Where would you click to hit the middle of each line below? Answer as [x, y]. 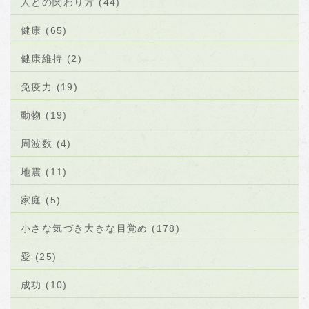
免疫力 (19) [50, 87]
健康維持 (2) [52, 59]
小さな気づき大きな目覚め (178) [101, 228]
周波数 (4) [46, 143]
